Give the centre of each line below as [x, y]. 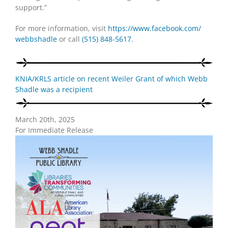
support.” [31, 7]
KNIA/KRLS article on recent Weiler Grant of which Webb [111, 79]
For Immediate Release [54, 130]
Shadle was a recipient [54, 90]
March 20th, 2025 [45, 119]
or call [69, 39]
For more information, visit [62, 28]
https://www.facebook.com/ [154, 28]
